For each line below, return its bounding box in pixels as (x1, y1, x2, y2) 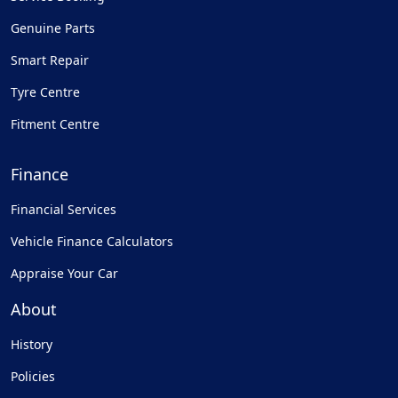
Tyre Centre (11, 84, 80, 100)
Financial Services (11, 201, 116, 218)
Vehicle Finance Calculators (11, 233, 173, 250)
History (11, 336, 52, 353)
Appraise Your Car (11, 265, 118, 282)
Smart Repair (11, 52, 89, 68)
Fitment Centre (11, 115, 99, 132)
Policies (11, 368, 55, 385)
